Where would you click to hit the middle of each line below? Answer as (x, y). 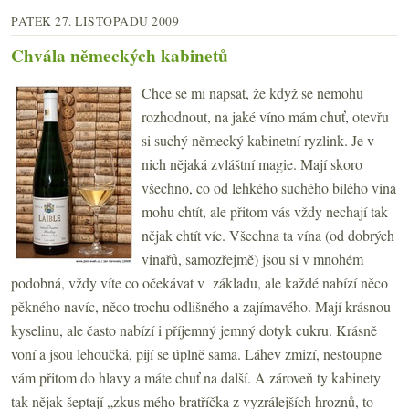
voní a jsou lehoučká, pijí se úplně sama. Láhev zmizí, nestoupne (196, 354)
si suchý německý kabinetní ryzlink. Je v (258, 141)
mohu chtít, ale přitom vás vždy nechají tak (265, 212)
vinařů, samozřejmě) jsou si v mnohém (252, 259)
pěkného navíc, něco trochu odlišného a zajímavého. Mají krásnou (201, 307)
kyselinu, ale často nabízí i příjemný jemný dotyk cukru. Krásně (194, 330)
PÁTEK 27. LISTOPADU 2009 (95, 21)
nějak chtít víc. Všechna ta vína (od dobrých (268, 236)
